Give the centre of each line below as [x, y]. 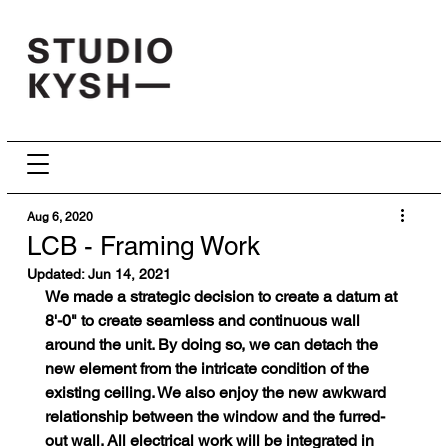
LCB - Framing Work [143, 246]
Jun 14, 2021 [129, 274]
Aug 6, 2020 [59, 217]
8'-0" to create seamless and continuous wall [204, 321]
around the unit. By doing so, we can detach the [213, 345]
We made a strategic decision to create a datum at [222, 297]
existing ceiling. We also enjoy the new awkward [217, 393]
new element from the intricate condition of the [208, 369]
